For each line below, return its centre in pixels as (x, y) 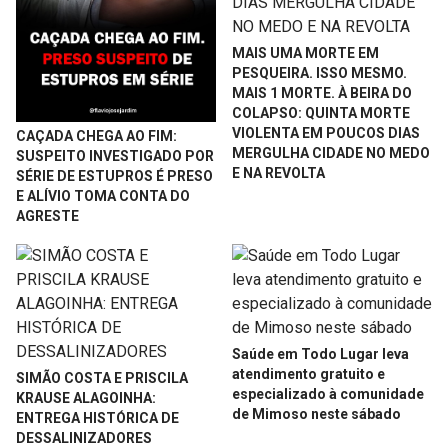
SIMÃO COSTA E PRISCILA (102, 378)
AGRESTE (47, 216)
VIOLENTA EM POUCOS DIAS (326, 132)
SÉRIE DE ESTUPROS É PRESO (114, 176)
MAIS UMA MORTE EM (305, 52)
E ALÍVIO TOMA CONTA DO (103, 196)
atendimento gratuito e (308, 374)
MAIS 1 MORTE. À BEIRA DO (322, 92)
